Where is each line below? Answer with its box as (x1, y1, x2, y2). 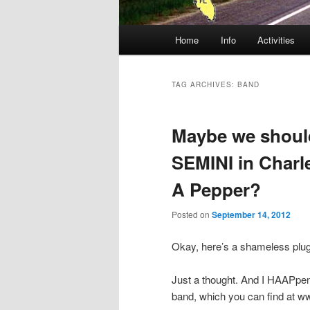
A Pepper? (172, 176, 261, 203)
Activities (257, 33, 295, 47)
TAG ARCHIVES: (172, 80, 237, 90)
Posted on (172, 208, 212, 221)
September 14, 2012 (212, 208, 291, 221)
